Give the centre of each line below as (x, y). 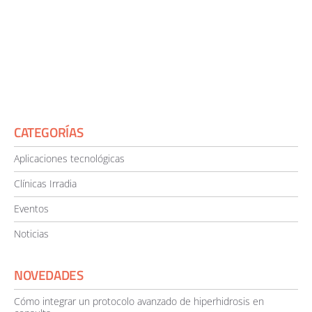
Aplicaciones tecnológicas (69, 158)
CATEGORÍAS (49, 132)
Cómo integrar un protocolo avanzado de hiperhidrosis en (139, 301)
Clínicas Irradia (45, 184)
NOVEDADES (49, 275)
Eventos (31, 209)
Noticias (31, 234)
